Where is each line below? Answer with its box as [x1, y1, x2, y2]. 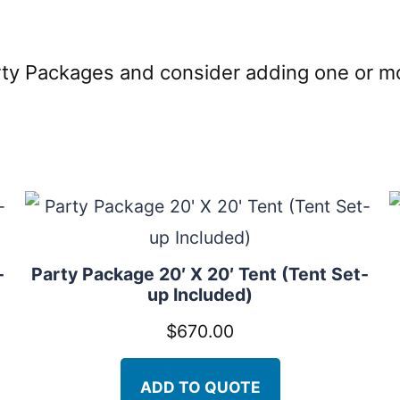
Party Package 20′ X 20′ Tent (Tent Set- [31, 263, 369, 285]
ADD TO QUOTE [139, 377, 261, 396]
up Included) [147, 284, 253, 305]
